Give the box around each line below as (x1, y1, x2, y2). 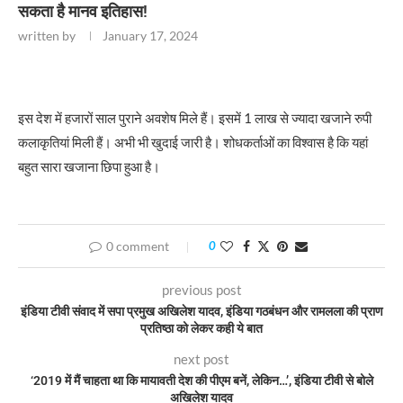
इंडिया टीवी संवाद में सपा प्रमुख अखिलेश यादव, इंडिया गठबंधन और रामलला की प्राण (20, 303, 383, 318)
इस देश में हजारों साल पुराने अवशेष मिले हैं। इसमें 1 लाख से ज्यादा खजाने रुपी (18, 109, 372, 126)
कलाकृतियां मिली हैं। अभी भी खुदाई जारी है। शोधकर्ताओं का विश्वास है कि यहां (18, 133, 368, 150)
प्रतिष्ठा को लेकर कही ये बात (140, 320, 263, 336)
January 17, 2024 (103, 27, 198, 43)
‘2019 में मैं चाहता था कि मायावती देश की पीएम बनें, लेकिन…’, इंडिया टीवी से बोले (30, 372, 373, 388)
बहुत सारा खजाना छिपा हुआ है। (18, 157, 163, 175)
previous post (161, 281, 242, 298)
